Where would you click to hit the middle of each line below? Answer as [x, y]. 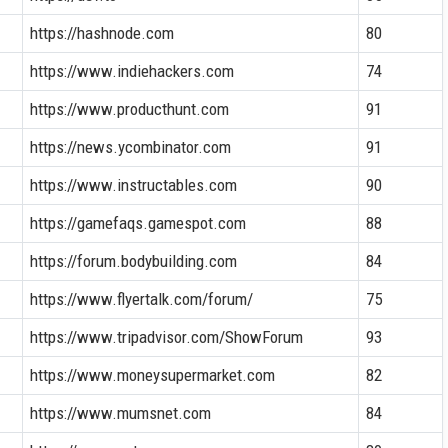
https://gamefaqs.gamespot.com [137, 222]
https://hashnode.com [101, 32]
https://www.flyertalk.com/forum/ [141, 298]
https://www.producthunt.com [129, 108]
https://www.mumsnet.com [120, 412]
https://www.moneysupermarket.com [152, 374]
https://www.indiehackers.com [131, 70]
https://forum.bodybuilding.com [133, 260]
